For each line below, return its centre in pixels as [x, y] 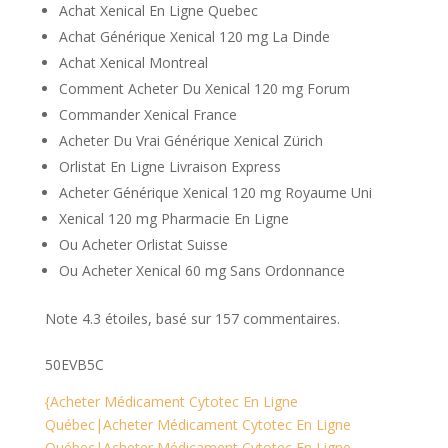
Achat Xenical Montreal [133, 62]
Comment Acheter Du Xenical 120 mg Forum [204, 88]
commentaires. [289, 318]
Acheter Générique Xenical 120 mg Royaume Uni [215, 192]
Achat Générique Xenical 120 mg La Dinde [194, 36]
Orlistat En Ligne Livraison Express [169, 166]
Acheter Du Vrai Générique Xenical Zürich [190, 140]
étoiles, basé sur [157, 318]
